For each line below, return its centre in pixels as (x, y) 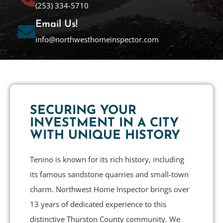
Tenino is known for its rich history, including (107, 159)
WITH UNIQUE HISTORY (105, 135)
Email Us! (56, 25)
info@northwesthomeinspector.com (97, 40)
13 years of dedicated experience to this (98, 204)
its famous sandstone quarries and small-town (109, 174)
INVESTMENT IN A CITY (104, 123)
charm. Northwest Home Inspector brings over (110, 189)
